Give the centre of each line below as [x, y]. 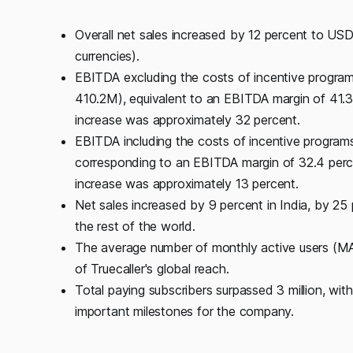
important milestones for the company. [185, 311]
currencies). [107, 56]
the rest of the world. [135, 226]
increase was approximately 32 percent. [188, 119]
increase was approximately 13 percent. [187, 183]
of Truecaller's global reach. [152, 268]
